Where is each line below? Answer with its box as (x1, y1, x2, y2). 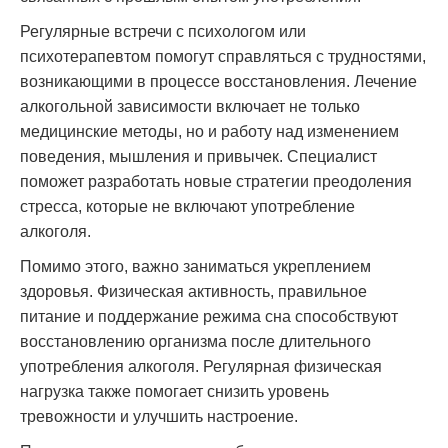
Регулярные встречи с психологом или (20, 23, 306, 40)
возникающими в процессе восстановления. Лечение (20, 73, 417, 90)
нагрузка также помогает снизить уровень (20, 383, 329, 400)
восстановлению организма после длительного (20, 333, 371, 350)
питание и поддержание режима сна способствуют (20, 308, 398, 325)
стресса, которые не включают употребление (20, 198, 355, 215)
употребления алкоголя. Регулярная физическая (20, 358, 382, 375)
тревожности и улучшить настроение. (20, 408, 298, 425)
